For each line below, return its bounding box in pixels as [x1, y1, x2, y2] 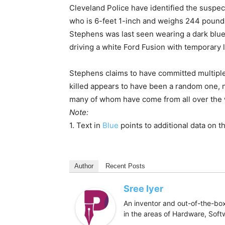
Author [74, 162, 93, 170]
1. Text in [69, 121, 102, 130]
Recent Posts [105, 162, 145, 170]
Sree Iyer [124, 183, 163, 194]
